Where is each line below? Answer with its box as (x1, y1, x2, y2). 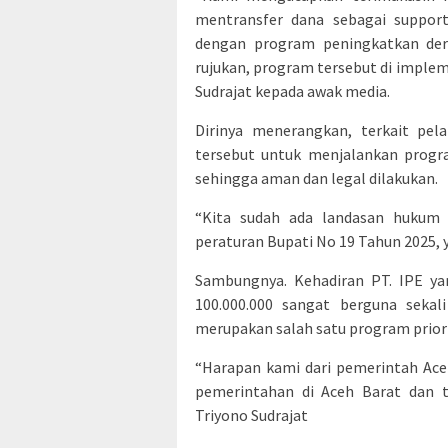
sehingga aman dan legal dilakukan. (195, 167, 438, 188)
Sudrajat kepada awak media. (195, 80, 390, 101)
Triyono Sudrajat (195, 404, 308, 425)
